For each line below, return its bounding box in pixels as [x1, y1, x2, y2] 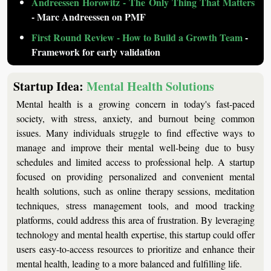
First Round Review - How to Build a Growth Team [31, 30, 243, 44]
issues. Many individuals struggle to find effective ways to [16, 126, 255, 139]
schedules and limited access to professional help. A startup [16, 155, 255, 168]
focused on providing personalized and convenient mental [16, 169, 255, 183]
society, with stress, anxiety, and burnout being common [16, 111, 255, 125]
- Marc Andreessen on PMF [31, 9, 146, 24]
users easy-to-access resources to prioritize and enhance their [16, 242, 255, 255]
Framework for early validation [31, 44, 160, 59]
